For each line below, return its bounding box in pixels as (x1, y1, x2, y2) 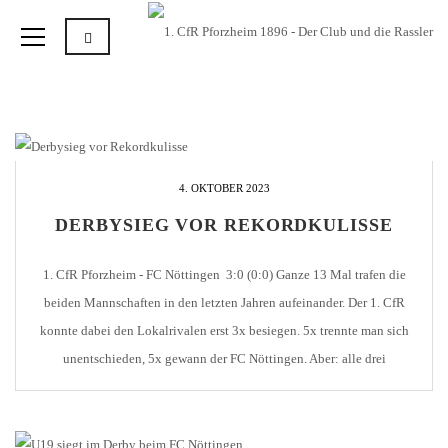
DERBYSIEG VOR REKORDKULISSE (55, 215, 393, 235)
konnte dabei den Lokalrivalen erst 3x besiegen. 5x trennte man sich (39, 323, 409, 338)
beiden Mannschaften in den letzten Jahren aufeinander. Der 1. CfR (43, 295, 405, 310)
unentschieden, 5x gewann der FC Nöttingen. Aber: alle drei (62, 351, 386, 366)
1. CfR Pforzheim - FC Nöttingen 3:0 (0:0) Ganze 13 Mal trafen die (42, 267, 406, 282)
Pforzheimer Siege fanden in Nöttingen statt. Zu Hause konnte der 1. (40, 379, 408, 394)
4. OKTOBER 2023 (178, 182, 270, 194)
